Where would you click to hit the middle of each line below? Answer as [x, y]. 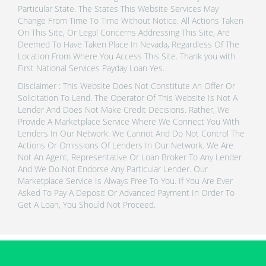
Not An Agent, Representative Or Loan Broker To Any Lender [130, 157]
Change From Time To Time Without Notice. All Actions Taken [131, 20]
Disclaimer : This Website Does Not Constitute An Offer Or [126, 85]
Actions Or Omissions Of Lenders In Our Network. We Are [126, 145]
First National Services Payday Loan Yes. [91, 68]
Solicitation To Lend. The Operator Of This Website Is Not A [128, 97]
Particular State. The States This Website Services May [118, 8]
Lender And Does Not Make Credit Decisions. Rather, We [123, 109]
